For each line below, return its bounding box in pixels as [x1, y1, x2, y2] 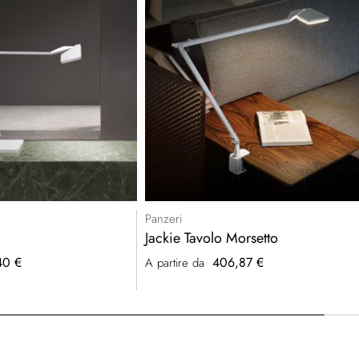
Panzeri [145, 210, 183, 228]
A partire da [145, 254, 205, 272]
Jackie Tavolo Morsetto [145, 228, 279, 249]
